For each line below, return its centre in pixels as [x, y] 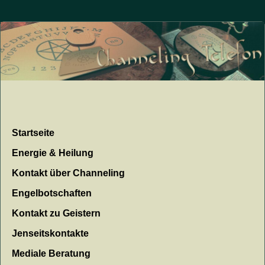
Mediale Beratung [51, 254]
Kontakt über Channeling [69, 173]
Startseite [33, 133]
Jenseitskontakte [51, 234]
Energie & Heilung [53, 153]
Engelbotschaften [52, 193]
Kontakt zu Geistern [56, 214]
